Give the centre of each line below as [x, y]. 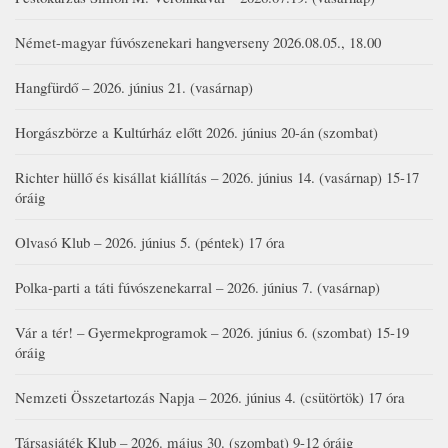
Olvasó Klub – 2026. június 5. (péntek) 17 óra [150, 241]
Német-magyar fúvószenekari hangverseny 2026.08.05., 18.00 [198, 41]
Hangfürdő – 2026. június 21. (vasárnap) [134, 86]
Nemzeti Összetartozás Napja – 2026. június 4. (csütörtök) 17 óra [210, 396]
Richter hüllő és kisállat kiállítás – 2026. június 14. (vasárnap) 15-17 [217, 176]
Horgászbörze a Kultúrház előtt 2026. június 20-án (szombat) [196, 131]
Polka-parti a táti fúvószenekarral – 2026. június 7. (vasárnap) [197, 286]
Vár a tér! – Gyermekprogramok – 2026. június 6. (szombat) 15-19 [212, 331]
